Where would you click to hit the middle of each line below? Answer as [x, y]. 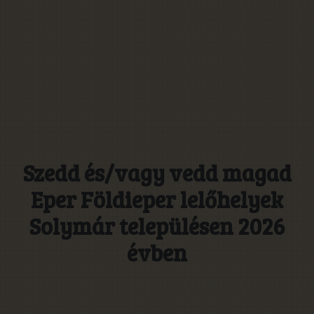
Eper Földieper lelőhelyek [157, 199]
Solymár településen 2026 [157, 226]
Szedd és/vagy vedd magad [157, 172]
